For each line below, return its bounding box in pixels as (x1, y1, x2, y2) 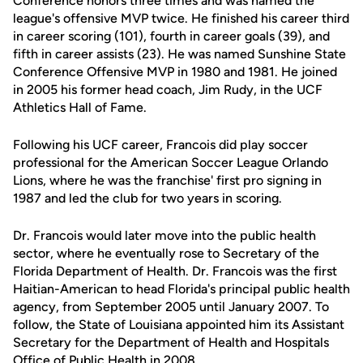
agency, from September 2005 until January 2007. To (13, 299, 329, 314)
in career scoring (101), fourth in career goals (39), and (13, 28, 330, 44)
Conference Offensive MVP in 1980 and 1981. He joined (13, 64, 337, 79)
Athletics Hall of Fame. (13, 100, 147, 115)
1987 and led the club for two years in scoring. (13, 190, 282, 206)
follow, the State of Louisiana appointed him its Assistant (13, 317, 344, 332)
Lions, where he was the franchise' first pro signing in (13, 173, 322, 188)
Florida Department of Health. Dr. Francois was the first (13, 263, 337, 279)
